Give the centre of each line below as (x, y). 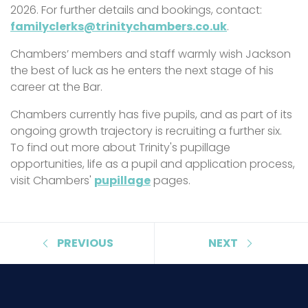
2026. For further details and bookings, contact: (136, 10)
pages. (170, 180)
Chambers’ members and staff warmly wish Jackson (151, 54)
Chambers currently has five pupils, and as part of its (151, 114)
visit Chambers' (52, 180)
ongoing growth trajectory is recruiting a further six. (146, 131)
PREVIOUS (85, 243)
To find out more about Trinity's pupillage (120, 147)
